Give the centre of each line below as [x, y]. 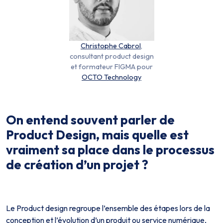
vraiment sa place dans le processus [110, 150]
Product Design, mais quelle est [97, 135]
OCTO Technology [111, 77]
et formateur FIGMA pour [111, 67]
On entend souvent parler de [90, 120]
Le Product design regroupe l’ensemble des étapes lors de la [108, 208]
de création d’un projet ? [77, 165]
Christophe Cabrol [111, 46]
